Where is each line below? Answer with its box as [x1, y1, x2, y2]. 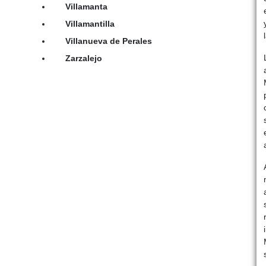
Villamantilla [65, 18, 115, 28]
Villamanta [65, 1, 107, 11]
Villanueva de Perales [65, 36, 152, 46]
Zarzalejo [65, 53, 102, 63]
